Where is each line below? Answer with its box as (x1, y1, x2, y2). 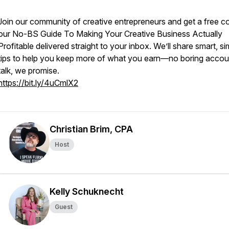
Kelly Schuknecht (50, 186, 124, 197)
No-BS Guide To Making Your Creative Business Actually (12, 29, 222, 39)
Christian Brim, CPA (50, 124, 133, 134)
